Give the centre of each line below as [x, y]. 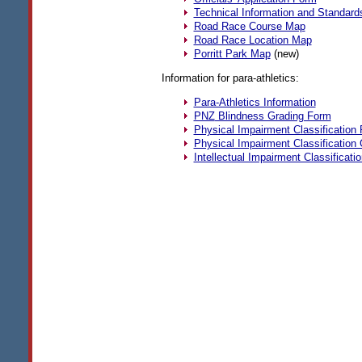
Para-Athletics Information [255, 102]
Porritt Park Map [232, 53]
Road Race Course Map [249, 26]
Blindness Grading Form [273, 116]
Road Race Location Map [253, 40]
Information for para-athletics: [230, 78]
